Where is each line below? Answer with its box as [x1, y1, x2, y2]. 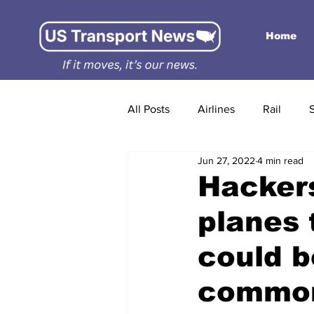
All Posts [128, 103, 170, 115]
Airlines [198, 103, 235, 115]
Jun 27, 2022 [198, 154, 255, 166]
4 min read [257, 154, 303, 166]
